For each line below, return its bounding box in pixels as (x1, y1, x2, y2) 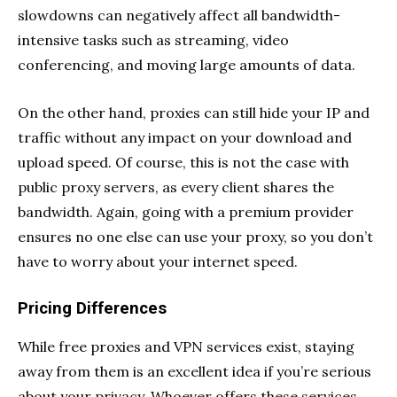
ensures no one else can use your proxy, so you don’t (18, 227, 373, 245)
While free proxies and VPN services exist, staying (18, 337, 354, 355)
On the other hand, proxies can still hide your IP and (18, 103, 370, 121)
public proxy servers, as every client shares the (18, 177, 334, 196)
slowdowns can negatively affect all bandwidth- (18, 5, 340, 24)
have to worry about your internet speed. (18, 252, 298, 270)
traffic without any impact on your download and (18, 128, 352, 146)
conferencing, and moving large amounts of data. (18, 55, 355, 74)
